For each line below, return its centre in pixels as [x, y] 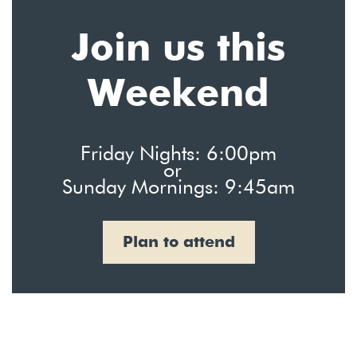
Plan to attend [178, 243]
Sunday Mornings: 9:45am [178, 189]
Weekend [178, 96]
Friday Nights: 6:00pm [178, 155]
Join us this [178, 51]
